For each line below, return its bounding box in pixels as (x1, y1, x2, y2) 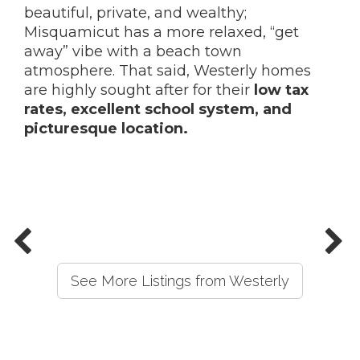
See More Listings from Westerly (71, 272, 289, 289)
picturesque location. (24, 120, 188, 137)
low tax (254, 81, 309, 99)
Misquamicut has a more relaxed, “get (24, 23, 299, 41)
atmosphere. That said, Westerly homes (24, 62, 311, 80)
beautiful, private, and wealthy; (24, 4, 247, 22)
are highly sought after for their (24, 81, 254, 99)
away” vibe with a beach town (24, 43, 242, 60)
